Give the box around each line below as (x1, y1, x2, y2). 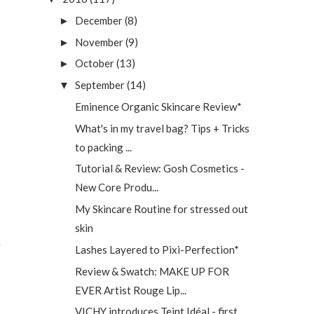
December (75, 13, 123, 27)
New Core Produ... (74, 181, 158, 194)
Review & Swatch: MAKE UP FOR (74, 264, 229, 278)
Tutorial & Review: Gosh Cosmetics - (74, 162, 245, 175)
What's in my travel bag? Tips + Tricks (74, 121, 250, 135)
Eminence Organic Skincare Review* (74, 100, 242, 113)
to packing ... (74, 140, 132, 153)
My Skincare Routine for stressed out (74, 203, 248, 215)
